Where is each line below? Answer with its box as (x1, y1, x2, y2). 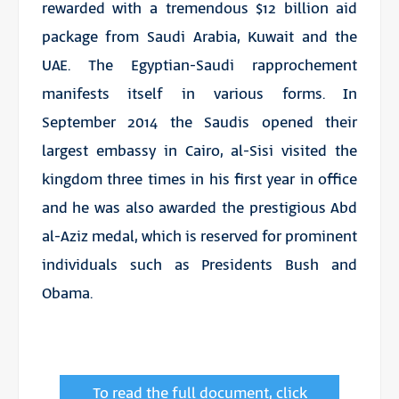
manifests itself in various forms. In (41, 83, 358, 105)
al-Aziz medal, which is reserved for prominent (41, 225, 358, 248)
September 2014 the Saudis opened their (41, 111, 358, 134)
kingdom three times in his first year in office (41, 168, 358, 191)
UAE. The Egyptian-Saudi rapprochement (41, 54, 358, 77)
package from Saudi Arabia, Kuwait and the (41, 26, 358, 48)
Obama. (41, 282, 93, 305)
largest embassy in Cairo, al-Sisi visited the (41, 140, 358, 162)
